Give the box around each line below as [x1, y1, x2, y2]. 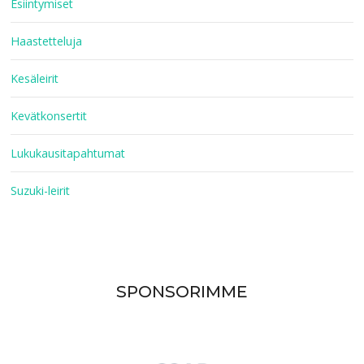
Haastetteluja [11, 32, 83, 49]
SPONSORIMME [115, 280, 248, 301]
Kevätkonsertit [11, 107, 88, 123]
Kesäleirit [11, 70, 59, 86]
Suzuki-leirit [11, 182, 71, 198]
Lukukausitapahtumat [11, 145, 126, 161]
